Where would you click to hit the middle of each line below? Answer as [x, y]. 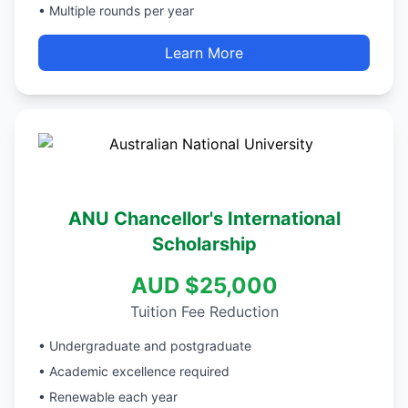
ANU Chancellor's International [204, 219]
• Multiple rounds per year [116, 10]
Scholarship [204, 244]
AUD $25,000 [204, 286]
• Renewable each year [108, 397]
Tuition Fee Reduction [204, 311]
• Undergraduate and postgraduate [145, 346]
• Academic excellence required [134, 371]
